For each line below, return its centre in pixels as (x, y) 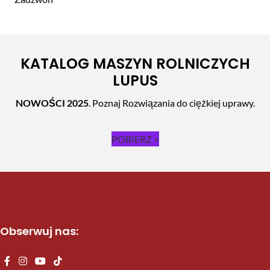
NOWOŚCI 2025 (52, 103)
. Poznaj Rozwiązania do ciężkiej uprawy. (171, 103)
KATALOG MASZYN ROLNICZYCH (135, 64)
